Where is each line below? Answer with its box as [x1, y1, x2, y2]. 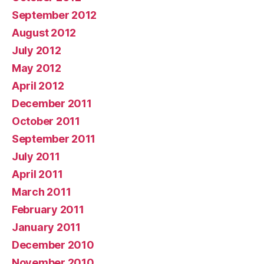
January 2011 [12, 221, 81, 234]
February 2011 [12, 203, 84, 216]
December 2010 [12, 239, 94, 252]
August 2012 [12, 27, 77, 39]
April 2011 [12, 168, 63, 181]
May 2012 [12, 62, 61, 75]
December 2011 [12, 97, 92, 110]
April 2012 [12, 80, 64, 93]
